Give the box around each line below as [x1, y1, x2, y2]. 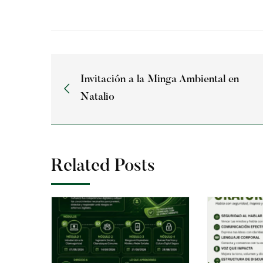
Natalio [80, 92, 114, 103]
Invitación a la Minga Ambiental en [80, 75, 239, 85]
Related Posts [51, 157, 155, 176]
